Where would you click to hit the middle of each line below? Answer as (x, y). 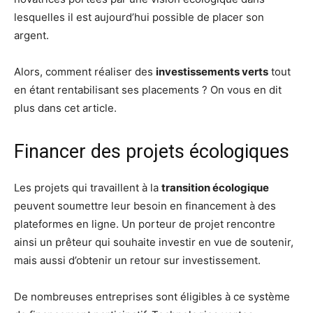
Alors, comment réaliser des (85, 71)
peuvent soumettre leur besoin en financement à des (145, 205)
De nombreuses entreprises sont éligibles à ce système (152, 296)
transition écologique (215, 187)
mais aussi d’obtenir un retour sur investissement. (137, 260)
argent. (31, 35)
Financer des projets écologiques (152, 151)
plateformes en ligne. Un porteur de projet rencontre (145, 224)
